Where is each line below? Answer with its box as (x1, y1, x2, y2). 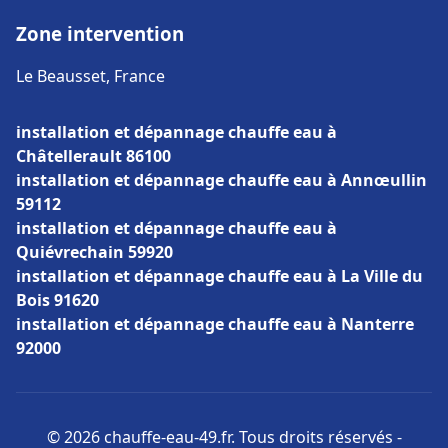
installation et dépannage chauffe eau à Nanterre (16, 313, 414, 335)
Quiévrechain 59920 (16, 241, 173, 263)
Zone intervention (16, 21, 184, 46)
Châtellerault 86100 (16, 145, 171, 167)
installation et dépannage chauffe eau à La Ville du (16, 265, 423, 287)
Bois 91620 (16, 289, 99, 311)
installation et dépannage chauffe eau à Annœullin (16, 169, 427, 191)
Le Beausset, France (16, 65, 165, 87)
